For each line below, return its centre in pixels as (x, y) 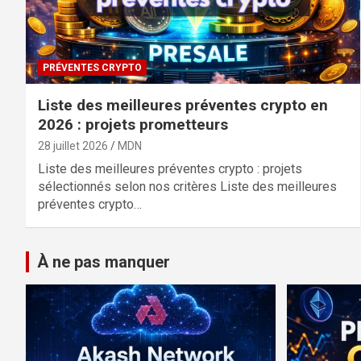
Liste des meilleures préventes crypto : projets (170, 168)
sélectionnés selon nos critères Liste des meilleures (187, 186)
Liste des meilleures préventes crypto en (183, 105)
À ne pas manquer (104, 261)
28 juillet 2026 (73, 145)
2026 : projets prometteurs (133, 124)
